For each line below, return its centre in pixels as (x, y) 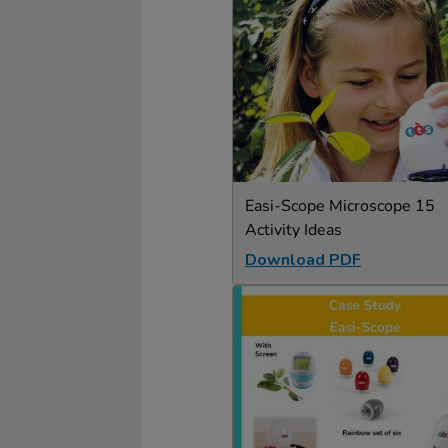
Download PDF (303, 260)
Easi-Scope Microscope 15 (340, 206)
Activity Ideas (293, 230)
